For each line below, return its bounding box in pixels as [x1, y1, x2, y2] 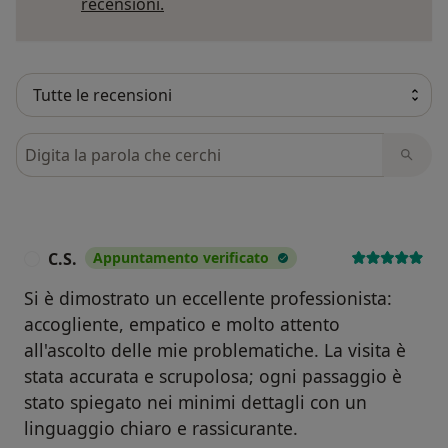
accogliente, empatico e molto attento [24, 312, 340, 337]
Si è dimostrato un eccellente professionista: [24, 286, 392, 311]
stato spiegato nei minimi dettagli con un [24, 390, 367, 415]
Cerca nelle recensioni [15, 133, 189, 156]
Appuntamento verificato [93, 248, 269, 268]
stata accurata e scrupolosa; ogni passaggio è [24, 364, 402, 389]
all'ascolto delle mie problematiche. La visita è [24, 338, 406, 363]
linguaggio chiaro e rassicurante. [24, 416, 298, 441]
